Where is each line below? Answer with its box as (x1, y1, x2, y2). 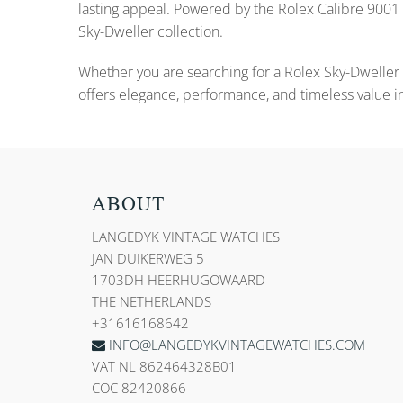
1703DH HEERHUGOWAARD (92, 271, 265, 290)
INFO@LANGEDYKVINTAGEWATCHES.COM (109, 336, 365, 354)
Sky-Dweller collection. (78, 21, 223, 41)
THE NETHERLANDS (92, 292, 211, 311)
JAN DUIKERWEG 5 (92, 249, 204, 268)
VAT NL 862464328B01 (92, 357, 237, 376)
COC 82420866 (92, 379, 186, 398)
